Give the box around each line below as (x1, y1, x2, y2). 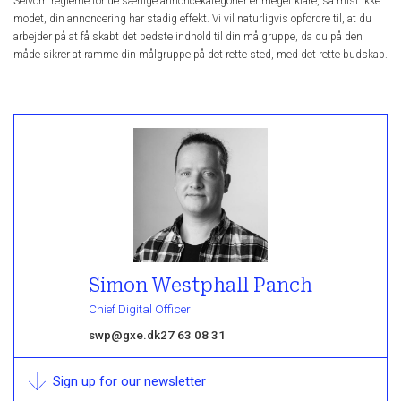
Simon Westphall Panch (89, 275, 312, 297)
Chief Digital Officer (89, 302, 191, 317)
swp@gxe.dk (89, 328, 160, 343)
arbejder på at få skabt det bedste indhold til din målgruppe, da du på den (13, 30, 363, 43)
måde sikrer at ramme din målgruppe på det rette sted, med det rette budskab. (13, 47, 388, 61)
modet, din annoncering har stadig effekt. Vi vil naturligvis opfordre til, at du (13, 12, 371, 25)
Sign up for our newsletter (52, 373, 206, 390)
